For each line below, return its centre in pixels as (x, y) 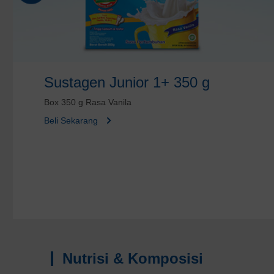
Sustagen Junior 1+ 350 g (127, 82)
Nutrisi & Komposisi (133, 258)
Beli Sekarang (71, 120)
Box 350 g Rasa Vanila (88, 102)
